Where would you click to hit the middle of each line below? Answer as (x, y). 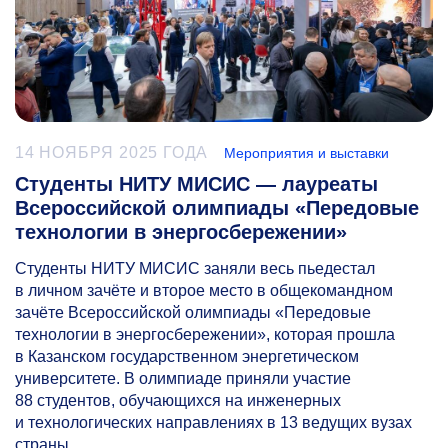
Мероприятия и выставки (307, 153)
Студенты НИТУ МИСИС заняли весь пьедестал (195, 269)
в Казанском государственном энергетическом (187, 357)
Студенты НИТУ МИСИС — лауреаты (196, 184)
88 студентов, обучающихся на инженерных (178, 401)
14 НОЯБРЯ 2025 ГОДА (112, 153)
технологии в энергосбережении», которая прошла (205, 335)
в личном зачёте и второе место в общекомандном (204, 291)
